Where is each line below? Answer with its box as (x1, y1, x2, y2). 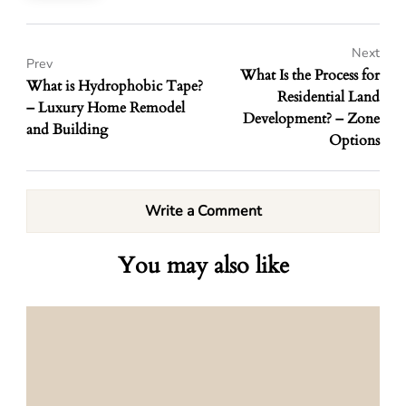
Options (329, 130, 380, 150)
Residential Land (277, 87, 380, 107)
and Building (26, 120, 108, 140)
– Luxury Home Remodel (26, 98, 185, 118)
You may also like (117, 250, 289, 281)
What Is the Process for (240, 65, 380, 85)
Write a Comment (144, 201, 262, 221)
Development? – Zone (243, 109, 380, 129)
